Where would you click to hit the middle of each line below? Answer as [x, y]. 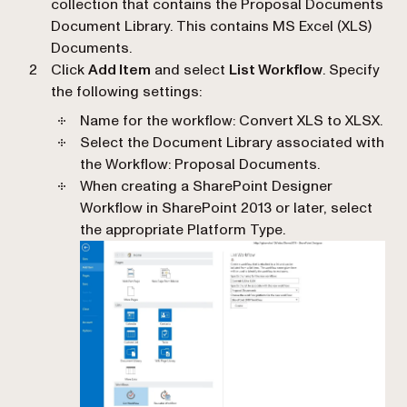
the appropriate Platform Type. [183, 229]
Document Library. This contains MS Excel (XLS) [211, 26]
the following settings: [126, 91]
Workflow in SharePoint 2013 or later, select [226, 208]
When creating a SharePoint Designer [206, 186]
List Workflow [276, 69]
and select [190, 69]
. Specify [351, 69]
